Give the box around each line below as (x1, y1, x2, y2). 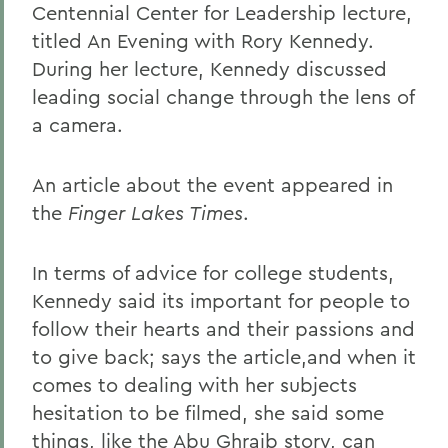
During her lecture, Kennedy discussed (32, 56, 387, 81)
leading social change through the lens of (32, 84, 414, 109)
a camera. (32, 112, 123, 137)
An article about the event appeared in (32, 172, 393, 197)
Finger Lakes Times (68, 200, 243, 225)
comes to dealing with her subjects (32, 372, 357, 397)
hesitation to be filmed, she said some (32, 400, 384, 425)
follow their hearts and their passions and (32, 316, 415, 341)
